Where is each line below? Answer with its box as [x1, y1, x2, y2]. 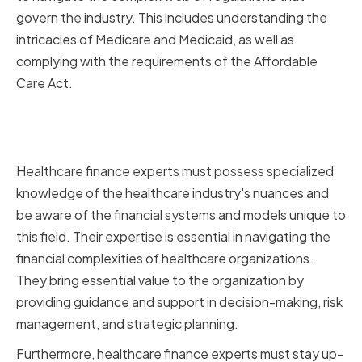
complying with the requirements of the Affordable [16, 53, 318, 70]
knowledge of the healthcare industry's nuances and [16, 184, 329, 202]
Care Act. [16, 74, 73, 92]
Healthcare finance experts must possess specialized [16, 162, 334, 180]
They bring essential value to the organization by [16, 271, 304, 289]
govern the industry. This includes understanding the [16, 9, 327, 27]
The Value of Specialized [16, 102, 259, 131]
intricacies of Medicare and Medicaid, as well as [16, 31, 294, 48]
